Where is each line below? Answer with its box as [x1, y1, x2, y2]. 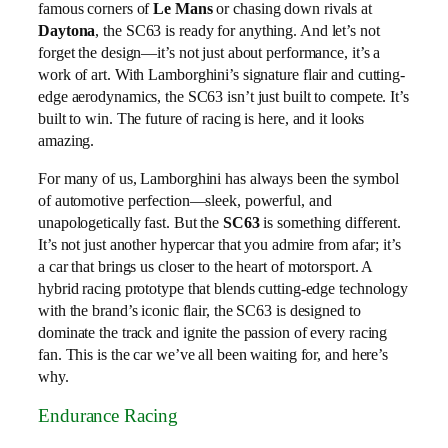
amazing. [38, 130, 95, 150]
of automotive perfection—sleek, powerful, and [38, 190, 332, 210]
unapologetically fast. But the [38, 212, 223, 232]
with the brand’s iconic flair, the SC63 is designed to [38, 300, 361, 320]
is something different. [259, 212, 402, 232]
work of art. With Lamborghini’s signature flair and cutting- [38, 64, 405, 84]
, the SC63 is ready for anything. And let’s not [95, 20, 380, 40]
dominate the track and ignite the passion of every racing [38, 322, 388, 342]
